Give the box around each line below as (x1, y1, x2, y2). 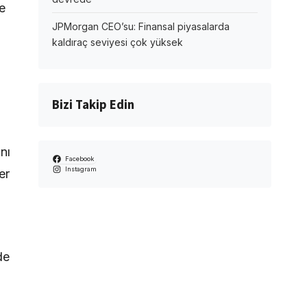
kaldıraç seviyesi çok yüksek (52, 36, 183, 48)
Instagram (64, 165, 97, 173)
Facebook (64, 155, 94, 162)
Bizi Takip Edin (52, 96, 134, 114)
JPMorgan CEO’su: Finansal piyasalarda (52, 21, 230, 32)
